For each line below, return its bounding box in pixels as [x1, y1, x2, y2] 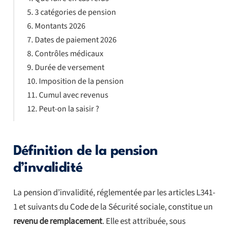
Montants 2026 [34, 20, 85, 32]
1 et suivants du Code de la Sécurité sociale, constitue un [13, 200, 213, 213]
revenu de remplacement [13, 215, 102, 227]
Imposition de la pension [38, 75, 124, 87]
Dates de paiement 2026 [34, 34, 117, 46]
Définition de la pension [13, 144, 158, 158]
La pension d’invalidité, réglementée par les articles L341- [13, 186, 215, 199]
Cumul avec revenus [38, 89, 108, 101]
